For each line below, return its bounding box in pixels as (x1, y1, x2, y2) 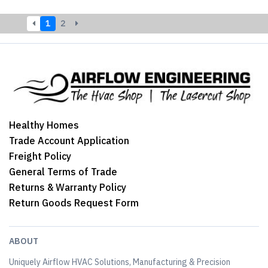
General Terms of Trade (9, 166, 117, 178)
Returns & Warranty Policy (9, 181, 126, 194)
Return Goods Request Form (9, 197, 139, 209)
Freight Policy (9, 150, 71, 163)
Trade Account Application (9, 135, 129, 147)
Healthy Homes (9, 119, 79, 132)
